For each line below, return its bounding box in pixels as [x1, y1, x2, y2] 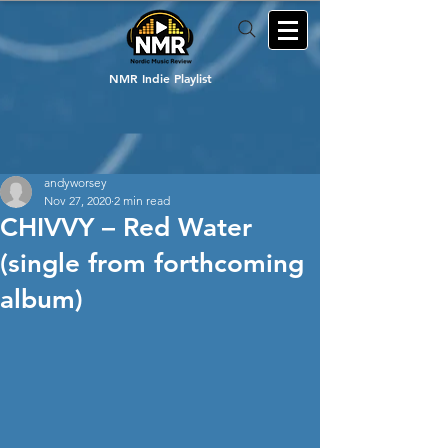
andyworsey [44, 175, 107, 190]
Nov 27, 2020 [44, 193, 111, 208]
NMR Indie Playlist [108, 70, 212, 86]
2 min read [114, 193, 170, 208]
